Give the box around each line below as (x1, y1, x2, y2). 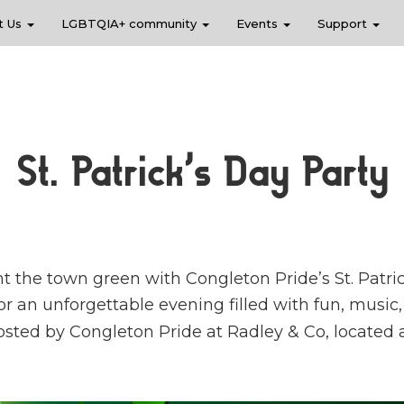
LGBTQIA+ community (61, 16, 200, 31)
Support (317, 16, 371, 31)
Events (236, 16, 281, 31)
